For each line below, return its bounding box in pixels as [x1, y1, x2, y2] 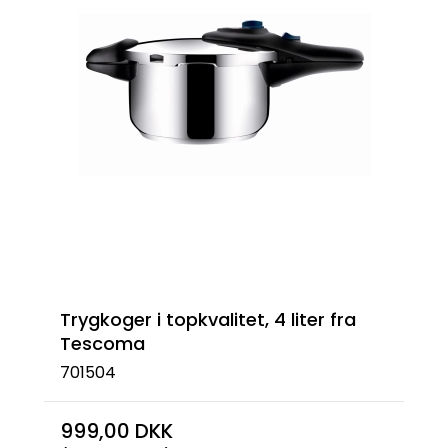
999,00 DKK [60, 416, 173, 445]
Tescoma [60, 331, 145, 356]
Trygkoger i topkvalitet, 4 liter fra [60, 307, 356, 332]
